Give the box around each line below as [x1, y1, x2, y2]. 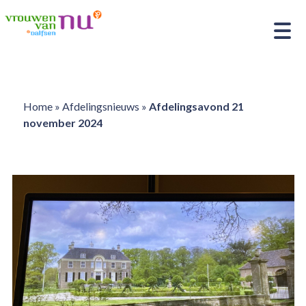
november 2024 [23, 116, 102, 129]
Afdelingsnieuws [61, 100, 139, 113]
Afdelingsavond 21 [148, 100, 244, 113]
